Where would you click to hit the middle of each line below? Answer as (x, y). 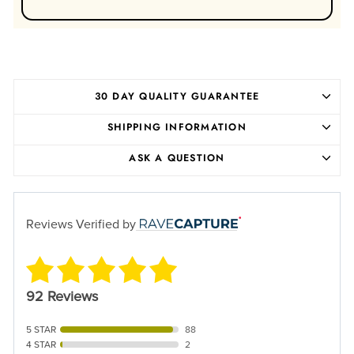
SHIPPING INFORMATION (177, 127)
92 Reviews (62, 296)
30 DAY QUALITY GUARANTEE (177, 96)
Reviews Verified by (81, 224)
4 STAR (41, 344)
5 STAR (41, 329)
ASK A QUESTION (177, 158)
